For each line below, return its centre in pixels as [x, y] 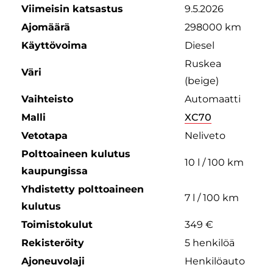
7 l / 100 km [211, 197]
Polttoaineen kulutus [76, 154]
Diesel [199, 45]
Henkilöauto [214, 261]
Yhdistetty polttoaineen [82, 189]
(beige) [201, 80]
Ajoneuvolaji [53, 261]
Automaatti [212, 99]
